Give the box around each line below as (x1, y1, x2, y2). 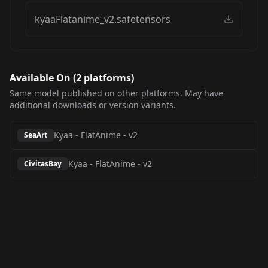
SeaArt (24, 130, 47, 140)
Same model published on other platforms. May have (10, 87, 223, 99)
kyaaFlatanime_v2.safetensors (35, 13, 170, 26)
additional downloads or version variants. (10, 99, 176, 111)
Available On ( (10, 71, 76, 84)
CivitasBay (24, 159, 62, 169)
